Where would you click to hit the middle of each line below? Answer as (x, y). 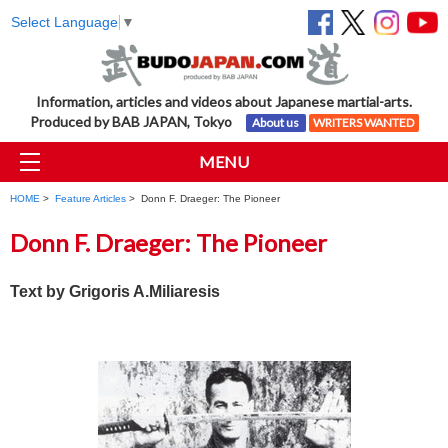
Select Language (64, 22)
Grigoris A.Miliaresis (144, 292)
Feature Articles (90, 199)
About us (275, 123)
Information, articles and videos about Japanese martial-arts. (224, 102)
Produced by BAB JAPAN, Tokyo (137, 122)
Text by (39, 292)
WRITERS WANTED (363, 123)
